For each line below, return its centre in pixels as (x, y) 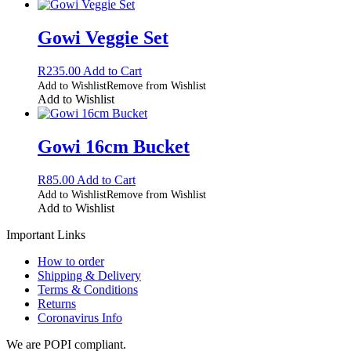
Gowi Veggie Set (103, 38)
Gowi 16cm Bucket (114, 147)
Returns (57, 303)
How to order (71, 261)
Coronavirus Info (80, 317)
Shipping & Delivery (89, 275)
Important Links (46, 234)
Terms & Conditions (88, 289)
